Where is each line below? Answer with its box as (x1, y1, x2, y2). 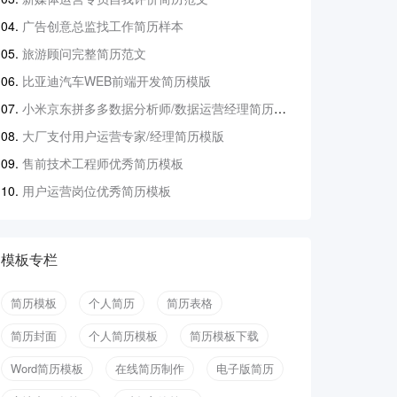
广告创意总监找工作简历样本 (22, 16, 183, 35)
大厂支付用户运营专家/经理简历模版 (22, 126, 224, 144)
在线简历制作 (115, 359, 184, 377)
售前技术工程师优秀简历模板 (22, 153, 183, 172)
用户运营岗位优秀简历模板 (22, 181, 171, 199)
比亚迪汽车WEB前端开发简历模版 (22, 71, 211, 90)
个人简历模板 (89, 326, 158, 344)
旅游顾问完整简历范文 (22, 43, 146, 62)
